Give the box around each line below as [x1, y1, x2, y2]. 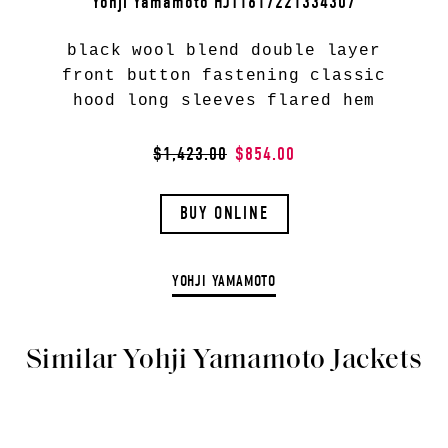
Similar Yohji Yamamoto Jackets [25, 347, 423, 375]
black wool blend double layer [67, 42, 381, 60]
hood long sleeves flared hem [72, 92, 376, 110]
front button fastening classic [62, 67, 386, 85]
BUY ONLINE [179, 203, 269, 224]
